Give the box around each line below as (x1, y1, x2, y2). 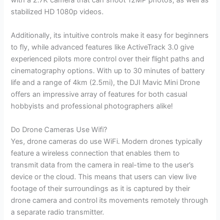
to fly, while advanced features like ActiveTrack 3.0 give (11, 43, 194, 52)
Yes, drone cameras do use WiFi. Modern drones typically (11, 137, 203, 146)
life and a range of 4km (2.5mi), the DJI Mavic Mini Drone (11, 78, 200, 87)
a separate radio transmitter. (11, 207, 105, 217)
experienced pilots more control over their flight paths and (11, 55, 205, 64)
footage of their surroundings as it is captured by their (11, 184, 191, 193)
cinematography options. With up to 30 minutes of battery (11, 66, 205, 76)
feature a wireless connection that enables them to (11, 148, 180, 158)
